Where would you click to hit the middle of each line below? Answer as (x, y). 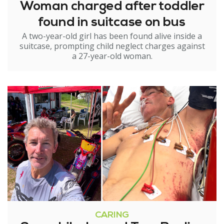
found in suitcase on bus (112, 23)
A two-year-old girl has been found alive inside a (112, 36)
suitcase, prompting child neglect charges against (112, 46)
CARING (112, 215)
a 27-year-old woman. (112, 56)
